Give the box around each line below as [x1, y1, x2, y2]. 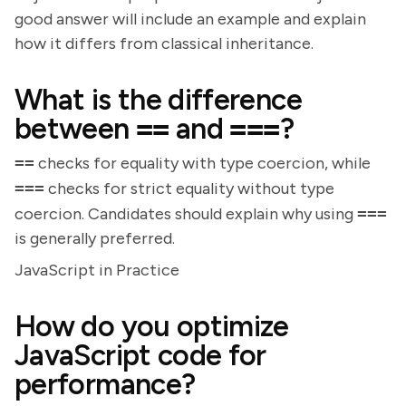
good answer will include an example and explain [14, 9, 366, 29]
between [14, 111, 136, 146]
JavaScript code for [14, 338, 266, 372]
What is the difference [14, 82, 302, 117]
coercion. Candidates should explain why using [14, 204, 357, 224]
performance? [14, 367, 196, 401]
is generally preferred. [14, 228, 175, 248]
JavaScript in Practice [14, 260, 179, 280]
